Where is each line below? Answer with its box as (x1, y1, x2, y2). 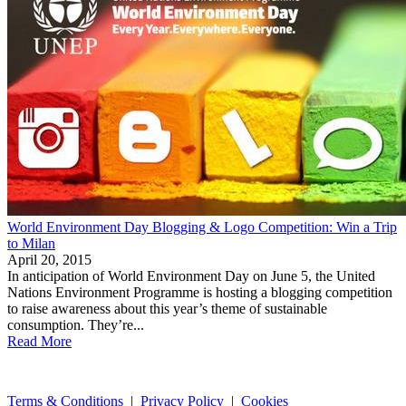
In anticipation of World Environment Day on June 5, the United (7, 267, 375, 284)
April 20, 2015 (7, 251, 92, 267)
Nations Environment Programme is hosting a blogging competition (7, 284, 392, 300)
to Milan (7, 235, 55, 251)
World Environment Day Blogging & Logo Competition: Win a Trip (7, 218, 397, 235)
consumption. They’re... (7, 316, 144, 333)
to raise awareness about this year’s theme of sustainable (7, 300, 327, 316)
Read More (7, 333, 72, 349)
